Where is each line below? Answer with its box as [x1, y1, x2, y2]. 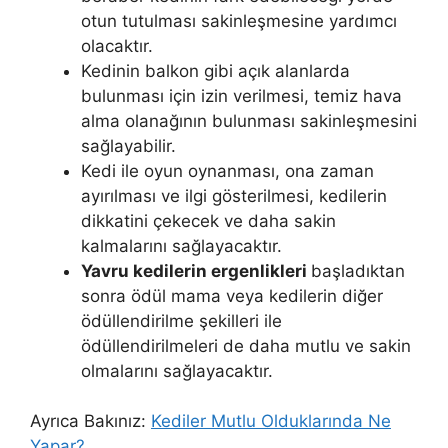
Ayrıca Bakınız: [30, 411, 151, 432]
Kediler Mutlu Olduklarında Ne [151, 411, 391, 432]
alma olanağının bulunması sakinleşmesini [81, 110, 417, 131]
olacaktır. [81, 35, 153, 56]
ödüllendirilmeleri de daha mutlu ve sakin [81, 335, 411, 356]
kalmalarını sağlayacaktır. [81, 235, 282, 256]
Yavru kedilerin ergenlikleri [81, 260, 311, 281]
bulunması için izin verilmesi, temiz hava [81, 85, 402, 106]
